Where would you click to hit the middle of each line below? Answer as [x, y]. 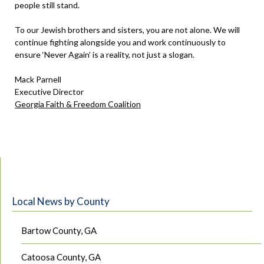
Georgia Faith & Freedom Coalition [78, 104]
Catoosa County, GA [61, 257]
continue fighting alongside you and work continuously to [120, 42]
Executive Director [49, 92]
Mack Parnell [38, 80]
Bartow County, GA [59, 230]
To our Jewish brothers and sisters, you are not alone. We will [127, 30]
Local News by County [61, 201]
